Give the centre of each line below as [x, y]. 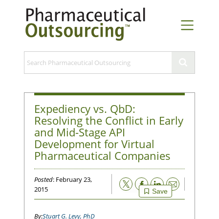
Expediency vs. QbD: [85, 108]
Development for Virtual [94, 143]
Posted [44, 179]
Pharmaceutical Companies [102, 155]
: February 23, [72, 179]
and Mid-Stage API [80, 132]
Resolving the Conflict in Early [109, 120]
